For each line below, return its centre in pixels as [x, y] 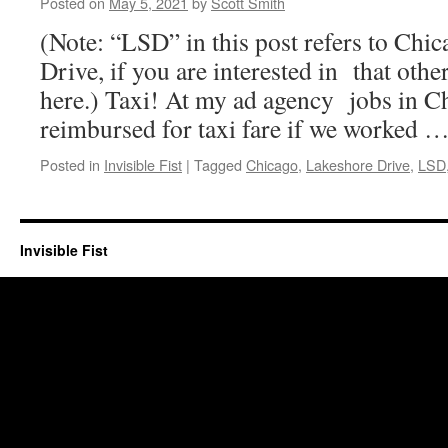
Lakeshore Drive [358, 164]
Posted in [70, 164]
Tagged [218, 164]
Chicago [272, 164]
